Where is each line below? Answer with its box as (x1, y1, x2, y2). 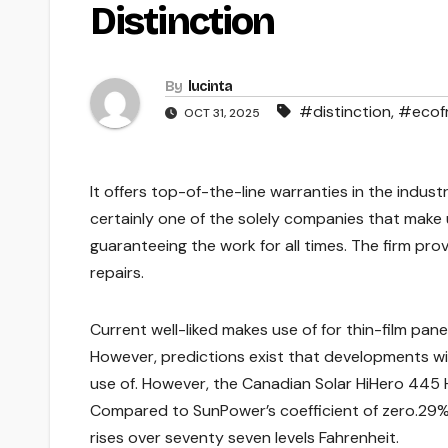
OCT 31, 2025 (181, 105, 263, 122)
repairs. (90, 262, 144, 284)
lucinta (187, 78, 233, 96)
